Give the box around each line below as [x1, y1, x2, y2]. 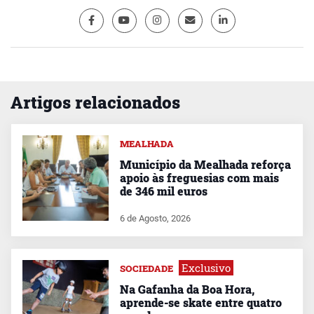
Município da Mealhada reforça [119, 156, 291, 172]
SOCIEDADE [119, 263, 173, 275]
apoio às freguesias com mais [119, 170, 279, 185]
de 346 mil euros [119, 183, 207, 198]
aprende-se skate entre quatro [119, 295, 282, 310]
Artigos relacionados [11, 90, 180, 114]
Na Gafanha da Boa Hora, [119, 282, 254, 297]
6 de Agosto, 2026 [119, 213, 191, 224]
